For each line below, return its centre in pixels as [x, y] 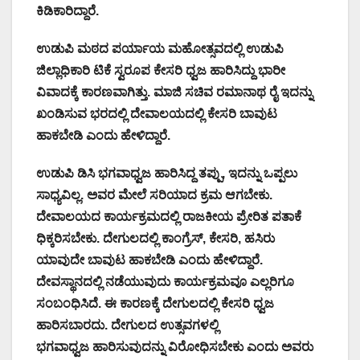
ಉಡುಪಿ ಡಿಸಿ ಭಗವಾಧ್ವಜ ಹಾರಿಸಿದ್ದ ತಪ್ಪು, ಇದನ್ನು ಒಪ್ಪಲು [167, 173]
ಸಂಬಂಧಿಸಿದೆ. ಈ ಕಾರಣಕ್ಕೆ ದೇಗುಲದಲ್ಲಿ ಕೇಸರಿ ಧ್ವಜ [155, 303]
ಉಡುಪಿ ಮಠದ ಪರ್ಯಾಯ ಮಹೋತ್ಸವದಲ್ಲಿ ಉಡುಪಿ [160, 48]
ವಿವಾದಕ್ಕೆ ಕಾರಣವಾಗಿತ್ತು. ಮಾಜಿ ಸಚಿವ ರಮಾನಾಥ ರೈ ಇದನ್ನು [174, 92]
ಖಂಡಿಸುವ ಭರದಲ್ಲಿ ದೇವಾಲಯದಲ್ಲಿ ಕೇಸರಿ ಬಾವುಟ [157, 113]
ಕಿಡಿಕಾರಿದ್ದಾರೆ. [67, 10]
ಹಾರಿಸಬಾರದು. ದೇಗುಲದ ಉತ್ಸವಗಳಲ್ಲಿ [127, 325]
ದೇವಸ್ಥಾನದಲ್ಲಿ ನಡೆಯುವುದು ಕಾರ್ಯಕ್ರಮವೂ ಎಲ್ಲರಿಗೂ [165, 281]
